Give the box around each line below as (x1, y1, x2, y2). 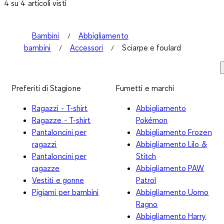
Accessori (69, 42, 103, 52)
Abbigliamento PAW (136, 162, 204, 173)
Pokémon (136, 114, 168, 125)
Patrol (136, 174, 156, 185)
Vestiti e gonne (32, 174, 84, 185)
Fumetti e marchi (116, 82, 174, 93)
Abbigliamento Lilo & (136, 138, 207, 149)
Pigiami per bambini (32, 186, 99, 197)
